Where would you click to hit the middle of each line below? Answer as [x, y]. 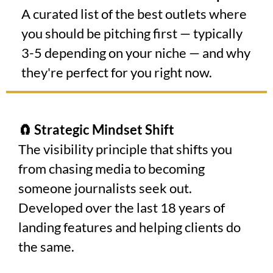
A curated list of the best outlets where [134, 14]
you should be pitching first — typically [132, 34]
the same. [46, 247]
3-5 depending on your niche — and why [136, 53]
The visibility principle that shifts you [125, 149]
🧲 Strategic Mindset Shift [96, 130]
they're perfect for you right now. [117, 73]
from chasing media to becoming [112, 169]
